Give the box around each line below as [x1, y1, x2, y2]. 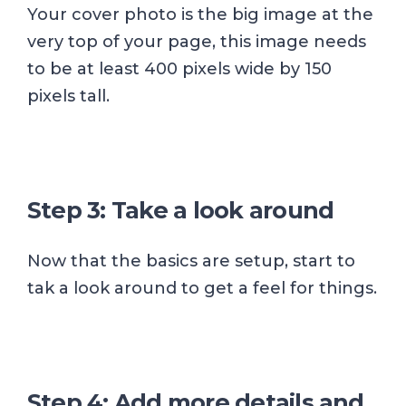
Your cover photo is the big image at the [27, 5, 373, 25]
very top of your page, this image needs [27, 32, 366, 53]
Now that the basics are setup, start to [27, 251, 355, 272]
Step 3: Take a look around [27, 196, 334, 225]
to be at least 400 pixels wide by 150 [27, 59, 332, 80]
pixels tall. [27, 86, 110, 107]
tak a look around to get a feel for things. [27, 278, 377, 299]
